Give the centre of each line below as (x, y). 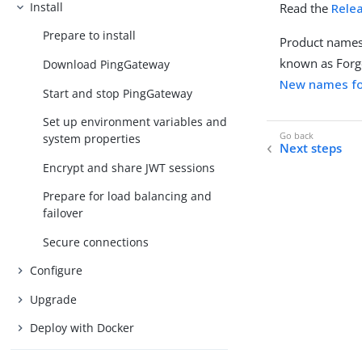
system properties (92, 139)
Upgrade (54, 299)
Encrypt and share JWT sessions (129, 167)
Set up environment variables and (135, 122)
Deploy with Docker (82, 328)
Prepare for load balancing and (128, 196)
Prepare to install (90, 36)
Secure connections (96, 242)
